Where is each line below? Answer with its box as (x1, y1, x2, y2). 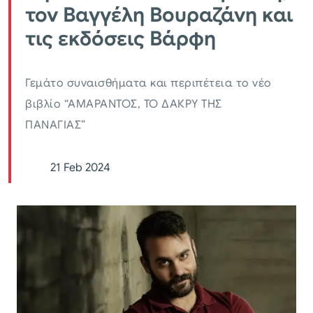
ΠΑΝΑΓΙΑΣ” (25, 117, 86, 132)
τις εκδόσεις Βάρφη (25, 25, 216, 51)
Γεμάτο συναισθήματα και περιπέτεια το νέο (25, 75, 272, 90)
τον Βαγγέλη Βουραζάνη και (25, 1, 293, 27)
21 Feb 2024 (50, 160, 110, 175)
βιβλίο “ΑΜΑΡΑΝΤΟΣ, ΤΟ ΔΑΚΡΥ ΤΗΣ (25, 96, 222, 111)
